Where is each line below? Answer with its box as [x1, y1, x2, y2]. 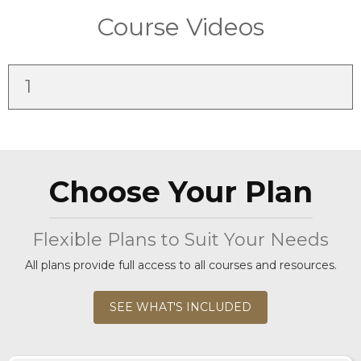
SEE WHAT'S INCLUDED [110, 299, 251, 314]
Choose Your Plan [48, 173, 313, 210]
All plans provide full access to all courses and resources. [24, 257, 337, 272]
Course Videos [97, 11, 264, 42]
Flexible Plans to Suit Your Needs [32, 228, 329, 251]
